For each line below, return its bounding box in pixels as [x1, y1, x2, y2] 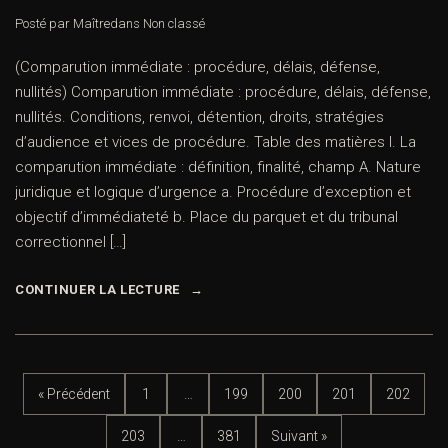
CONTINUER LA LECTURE [15, 282, 180, 298]
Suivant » [271, 427, 327, 444]
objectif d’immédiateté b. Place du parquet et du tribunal [15, 208, 398, 227]
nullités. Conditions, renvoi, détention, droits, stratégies [15, 108, 384, 127]
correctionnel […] [15, 233, 126, 252]
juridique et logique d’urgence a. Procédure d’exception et [15, 183, 411, 202]
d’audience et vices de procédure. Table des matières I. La [15, 133, 416, 152]
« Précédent [38, 385, 110, 402]
